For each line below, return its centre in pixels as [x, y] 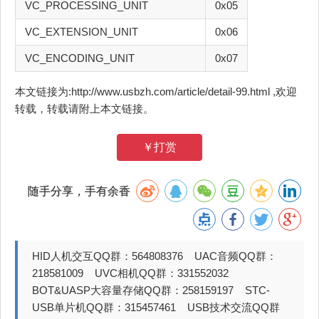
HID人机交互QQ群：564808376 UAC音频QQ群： [155, 256]
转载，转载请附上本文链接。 [84, 109]
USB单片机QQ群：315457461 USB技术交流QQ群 [156, 308]
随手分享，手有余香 [80, 191]
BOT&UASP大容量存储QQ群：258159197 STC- [151, 291]
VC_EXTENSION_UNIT [82, 32]
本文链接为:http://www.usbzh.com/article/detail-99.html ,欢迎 [156, 92]
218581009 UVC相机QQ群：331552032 [135, 273]
